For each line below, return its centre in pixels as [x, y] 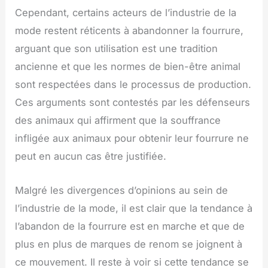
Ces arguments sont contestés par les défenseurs [133, 103]
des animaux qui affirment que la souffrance [118, 121]
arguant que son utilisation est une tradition [117, 49]
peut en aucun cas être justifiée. [91, 156]
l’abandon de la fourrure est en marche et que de [130, 226]
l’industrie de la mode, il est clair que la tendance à [134, 208]
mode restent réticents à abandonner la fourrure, [130, 31]
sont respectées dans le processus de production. [133, 85]
